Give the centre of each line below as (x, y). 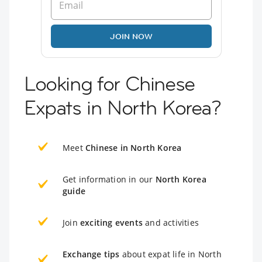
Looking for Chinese (109, 83)
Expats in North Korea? (123, 107)
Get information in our (109, 179)
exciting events (111, 222)
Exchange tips (91, 254)
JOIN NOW (131, 36)
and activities (171, 222)
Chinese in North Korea (134, 147)
